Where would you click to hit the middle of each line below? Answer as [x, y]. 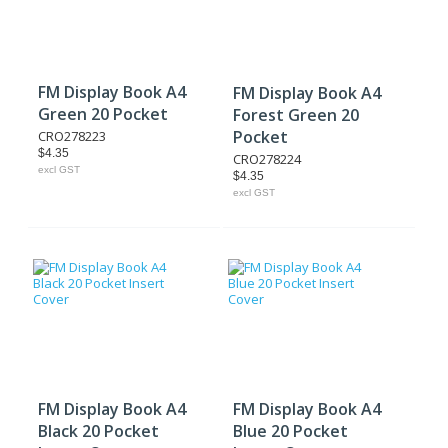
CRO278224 [267, 159]
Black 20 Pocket [98, 431]
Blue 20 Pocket [291, 431]
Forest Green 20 [296, 115]
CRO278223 [72, 136]
